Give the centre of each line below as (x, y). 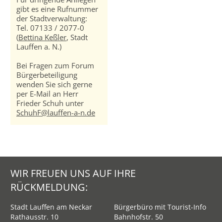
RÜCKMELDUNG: (49, 187)
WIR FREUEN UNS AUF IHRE (73, 173)
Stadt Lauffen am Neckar (51, 207)
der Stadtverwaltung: (52, 19)
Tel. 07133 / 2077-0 (50, 28)
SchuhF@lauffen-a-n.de (56, 113)
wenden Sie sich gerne (54, 84)
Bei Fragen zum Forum (55, 66)
